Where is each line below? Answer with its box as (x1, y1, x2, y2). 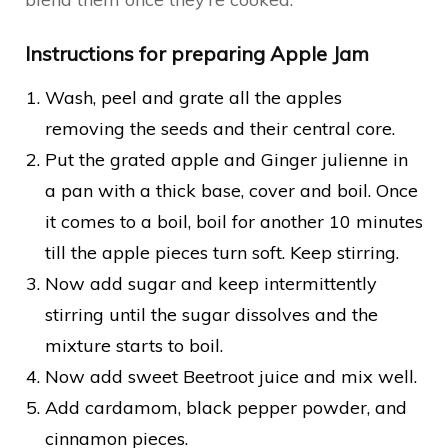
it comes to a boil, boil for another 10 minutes (45, 209, 423, 233)
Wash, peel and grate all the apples (45, 85, 342, 109)
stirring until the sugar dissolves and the (45, 302, 378, 326)
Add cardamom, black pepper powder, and (45, 395, 407, 419)
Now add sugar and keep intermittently (45, 271, 377, 295)
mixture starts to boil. (45, 333, 223, 357)
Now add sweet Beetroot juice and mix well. (45, 364, 417, 388)
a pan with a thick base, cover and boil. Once (45, 178, 418, 202)
